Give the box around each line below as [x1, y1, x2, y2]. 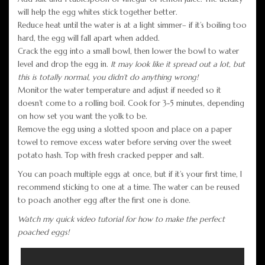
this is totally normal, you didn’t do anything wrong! [18, 72, 198, 82]
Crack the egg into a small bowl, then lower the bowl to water [18, 46, 239, 56]
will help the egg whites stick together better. [18, 7, 177, 17]
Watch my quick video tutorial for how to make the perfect [18, 214, 225, 224]
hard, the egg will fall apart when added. [18, 33, 160, 43]
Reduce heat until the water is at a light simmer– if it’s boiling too [18, 20, 247, 30]
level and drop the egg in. [18, 59, 111, 69]
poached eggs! [18, 227, 69, 237]
